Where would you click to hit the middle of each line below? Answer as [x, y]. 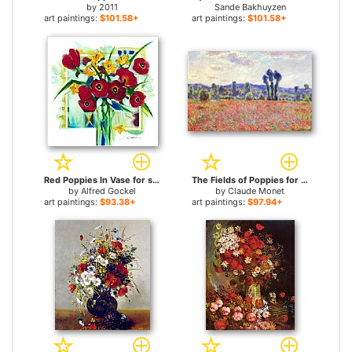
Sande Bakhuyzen [250, 7]
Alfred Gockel [108, 191]
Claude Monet [256, 191]
